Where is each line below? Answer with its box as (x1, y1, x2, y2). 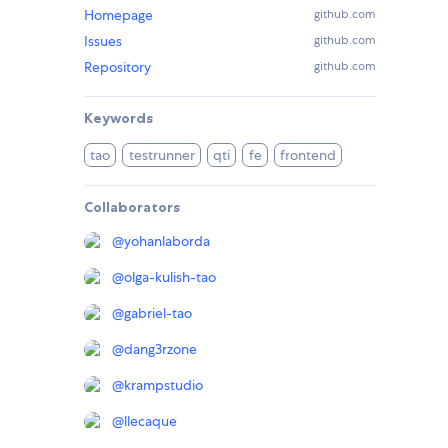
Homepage (84, 6, 153, 25)
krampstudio (124, 376, 203, 395)
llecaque (124, 412, 177, 431)
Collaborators (84, 198, 180, 217)
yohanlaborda (124, 232, 210, 251)
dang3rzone (124, 340, 197, 359)
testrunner (128, 146, 195, 165)
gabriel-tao (124, 304, 192, 323)
